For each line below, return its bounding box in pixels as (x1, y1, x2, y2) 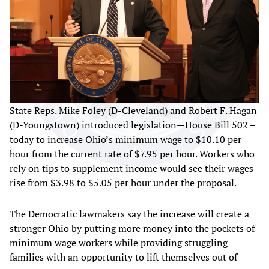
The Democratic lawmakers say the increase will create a (10, 207, 249, 221)
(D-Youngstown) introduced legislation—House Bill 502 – (10, 118, 256, 132)
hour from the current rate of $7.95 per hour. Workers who (10, 147, 255, 161)
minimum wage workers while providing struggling (10, 236, 228, 250)
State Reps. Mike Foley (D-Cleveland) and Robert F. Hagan (10, 104, 257, 118)
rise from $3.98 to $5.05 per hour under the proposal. (10, 176, 237, 190)
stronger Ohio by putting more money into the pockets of (10, 222, 255, 235)
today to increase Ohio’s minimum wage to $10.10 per (10, 133, 241, 147)
